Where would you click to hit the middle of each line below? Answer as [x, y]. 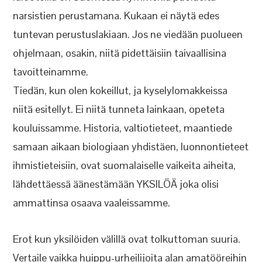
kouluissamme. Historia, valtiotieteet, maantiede [123, 128]
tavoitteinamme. [51, 72]
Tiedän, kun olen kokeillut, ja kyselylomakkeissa [120, 90]
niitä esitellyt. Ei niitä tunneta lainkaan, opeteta [119, 109]
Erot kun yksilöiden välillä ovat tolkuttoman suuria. [127, 239]
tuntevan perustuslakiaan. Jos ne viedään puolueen [128, 34]
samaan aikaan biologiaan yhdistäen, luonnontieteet [131, 146]
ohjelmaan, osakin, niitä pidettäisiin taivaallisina [120, 53]
